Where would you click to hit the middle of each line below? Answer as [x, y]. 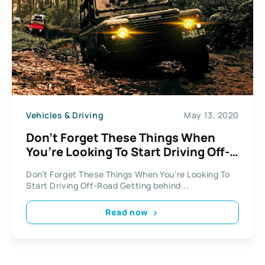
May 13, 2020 [211, 115]
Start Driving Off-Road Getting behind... [108, 185]
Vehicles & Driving [65, 115]
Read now [127, 212]
